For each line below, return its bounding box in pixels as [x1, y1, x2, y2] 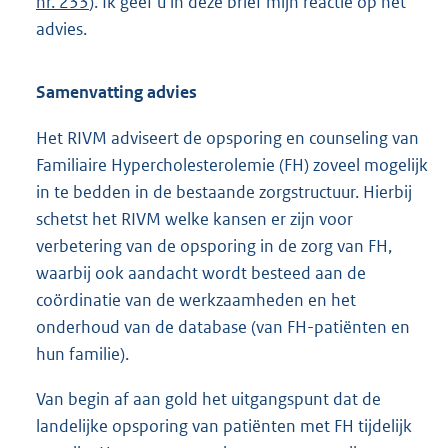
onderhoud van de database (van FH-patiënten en [36, 315, 410, 338]
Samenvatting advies [36, 81, 197, 104]
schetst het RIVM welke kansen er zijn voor [36, 207, 353, 230]
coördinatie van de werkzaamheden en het [36, 288, 356, 311]
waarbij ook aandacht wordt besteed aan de [36, 261, 366, 284]
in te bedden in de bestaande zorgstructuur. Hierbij [36, 180, 412, 203]
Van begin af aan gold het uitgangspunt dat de [36, 387, 381, 410]
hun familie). [36, 342, 129, 365]
